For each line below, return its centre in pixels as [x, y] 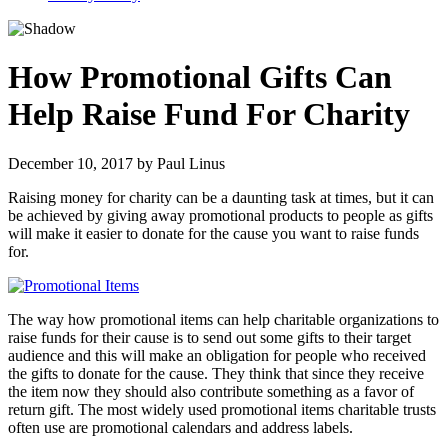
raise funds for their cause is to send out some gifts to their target [209, 337]
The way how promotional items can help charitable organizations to [223, 319]
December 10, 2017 [70, 163]
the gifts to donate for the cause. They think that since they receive [216, 373]
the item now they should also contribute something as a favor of [211, 391]
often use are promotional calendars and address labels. [180, 427]
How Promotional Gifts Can [200, 77]
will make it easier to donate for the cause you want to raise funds [213, 233]
